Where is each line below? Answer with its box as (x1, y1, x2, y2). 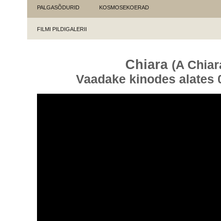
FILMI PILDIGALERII (37, 26, 87, 32)
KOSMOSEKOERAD (99, 4, 149, 10)
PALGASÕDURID (37, 4, 79, 10)
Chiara (125, 57, 168, 72)
